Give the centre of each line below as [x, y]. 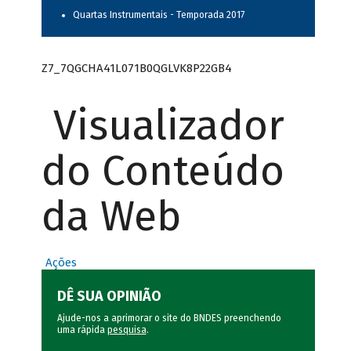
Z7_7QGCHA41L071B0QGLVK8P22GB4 [136, 68]
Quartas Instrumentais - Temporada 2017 [158, 15]
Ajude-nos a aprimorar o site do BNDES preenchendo [169, 318]
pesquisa [127, 330]
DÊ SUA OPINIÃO [109, 297]
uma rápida [82, 330]
